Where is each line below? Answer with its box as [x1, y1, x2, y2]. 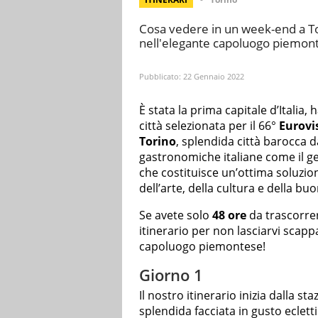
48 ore [212, 207, 246, 223]
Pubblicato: [139, 71, 183, 82]
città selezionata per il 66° [139, 117, 279, 133]
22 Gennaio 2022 [183, 71, 244, 82]
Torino [139, 133, 176, 149]
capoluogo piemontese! [139, 238, 265, 254]
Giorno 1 [139, 263, 203, 285]
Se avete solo [139, 207, 212, 223]
